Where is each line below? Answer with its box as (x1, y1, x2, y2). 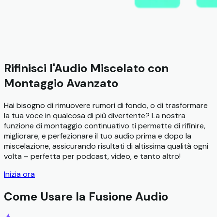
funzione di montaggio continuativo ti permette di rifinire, (4, 120, 205, 131)
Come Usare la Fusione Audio (4, 188, 168, 204)
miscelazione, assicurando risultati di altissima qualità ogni (4, 140, 208, 151)
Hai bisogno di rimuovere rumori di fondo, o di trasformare (4, 100, 208, 110)
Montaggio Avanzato (4, 76, 118, 91)
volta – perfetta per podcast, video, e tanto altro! (4, 151, 181, 161)
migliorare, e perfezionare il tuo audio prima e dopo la (4, 130, 191, 141)
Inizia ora (4, 169, 35, 179)
